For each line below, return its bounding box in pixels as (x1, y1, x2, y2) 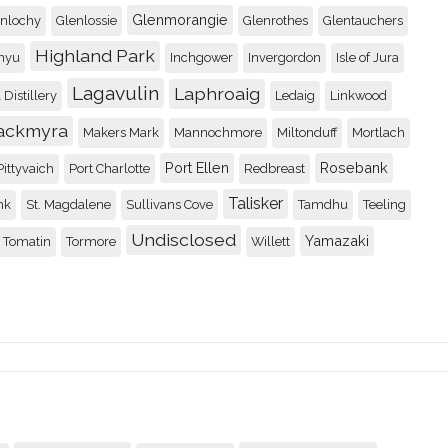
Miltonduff (277, 124, 337, 140)
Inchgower (170, 49, 233, 65)
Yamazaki (305, 231, 369, 249)
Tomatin (3, 233, 51, 249)
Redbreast (244, 160, 305, 176)
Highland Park (35, 44, 155, 66)
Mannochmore (174, 124, 262, 140)
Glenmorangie (132, 10, 228, 28)
